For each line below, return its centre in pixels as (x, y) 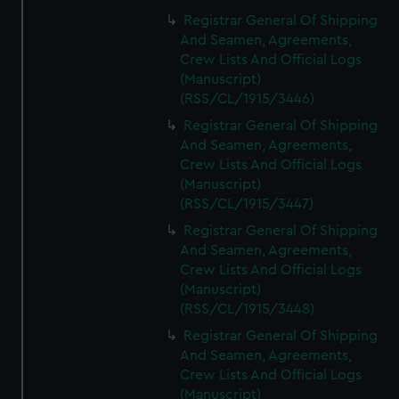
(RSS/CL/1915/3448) (248, 309)
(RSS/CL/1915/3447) (247, 204)
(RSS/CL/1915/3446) (248, 99)
